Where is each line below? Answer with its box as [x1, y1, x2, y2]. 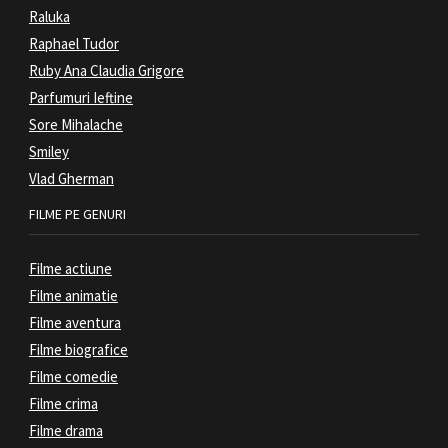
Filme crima [28, 394, 98, 414]
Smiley [28, 142, 69, 162]
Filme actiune [28, 259, 112, 279]
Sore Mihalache [28, 115, 123, 135]
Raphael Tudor [28, 34, 119, 54]
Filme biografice [28, 340, 128, 360]
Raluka [28, 7, 70, 27]
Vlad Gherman [28, 169, 114, 189]
